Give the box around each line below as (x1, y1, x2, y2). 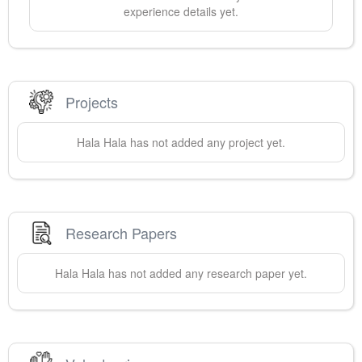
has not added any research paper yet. (105, 265, 307, 282)
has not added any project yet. (127, 134, 285, 151)
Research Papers (65, 221, 177, 243)
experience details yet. (124, 3, 238, 20)
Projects (65, 90, 118, 112)
